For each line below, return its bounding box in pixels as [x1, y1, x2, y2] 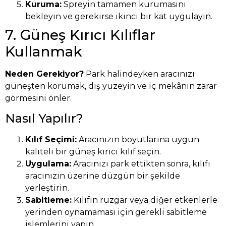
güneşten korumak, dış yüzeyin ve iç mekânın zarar [5, 81, 217, 91]
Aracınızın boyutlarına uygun [77, 135, 199, 145]
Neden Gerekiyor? [5, 69, 84, 79]
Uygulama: [25, 159, 71, 169]
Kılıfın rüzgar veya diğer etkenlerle [72, 195, 217, 205]
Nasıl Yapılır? [5, 111, 83, 126]
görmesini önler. [5, 93, 72, 103]
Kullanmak [5, 42, 82, 60]
